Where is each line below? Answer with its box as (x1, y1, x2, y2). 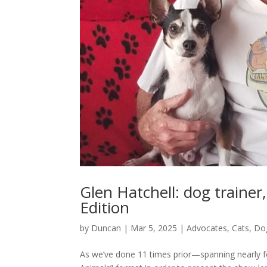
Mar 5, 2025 (131, 222, 178, 234)
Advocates (187, 222, 228, 234)
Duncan (91, 222, 122, 234)
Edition (80, 196, 130, 218)
